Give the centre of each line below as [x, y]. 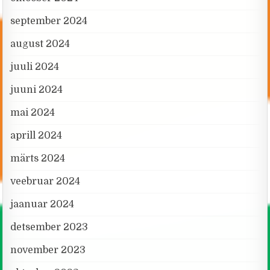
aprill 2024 [36, 135]
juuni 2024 [37, 89]
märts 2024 [38, 158]
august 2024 [40, 44]
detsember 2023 [49, 227]
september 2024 [49, 21]
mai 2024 [33, 112]
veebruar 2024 [46, 181]
